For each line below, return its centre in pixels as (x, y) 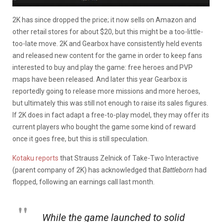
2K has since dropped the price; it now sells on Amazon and (104, 20)
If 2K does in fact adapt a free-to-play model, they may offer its (111, 115)
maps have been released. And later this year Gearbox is (100, 79)
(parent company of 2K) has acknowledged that (87, 170)
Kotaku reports (35, 158)
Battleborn (179, 170)
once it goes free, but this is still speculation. (81, 139)
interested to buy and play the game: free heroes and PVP (103, 67)
